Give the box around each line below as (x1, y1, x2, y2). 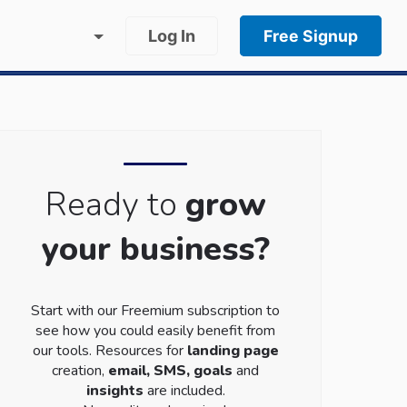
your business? (41, 227, 270, 272)
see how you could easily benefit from (35, 321, 276, 341)
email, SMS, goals (108, 361, 233, 381)
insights (85, 381, 144, 401)
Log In (148, 26, 195, 45)
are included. (143, 381, 225, 401)
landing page (186, 341, 279, 361)
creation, (52, 361, 109, 381)
